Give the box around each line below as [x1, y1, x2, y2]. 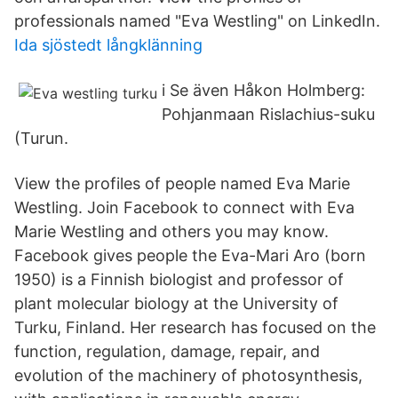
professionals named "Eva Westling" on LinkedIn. [14, 12, 380, 30]
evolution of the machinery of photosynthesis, [14, 366, 362, 385]
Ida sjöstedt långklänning [14, 36, 203, 54]
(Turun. [14, 129, 68, 147]
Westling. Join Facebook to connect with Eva [14, 198, 354, 217]
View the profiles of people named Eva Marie [14, 174, 350, 193]
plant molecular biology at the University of [14, 294, 338, 313]
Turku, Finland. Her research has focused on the [14, 318, 376, 337]
